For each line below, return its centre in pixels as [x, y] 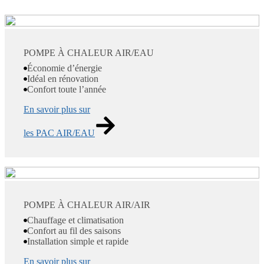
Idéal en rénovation [63, 79]
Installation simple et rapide [78, 242]
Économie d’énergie [65, 68]
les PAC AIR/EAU [59, 133]
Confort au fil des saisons [74, 231]
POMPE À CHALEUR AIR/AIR [87, 205]
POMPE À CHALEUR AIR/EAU [89, 53]
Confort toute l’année [67, 90]
